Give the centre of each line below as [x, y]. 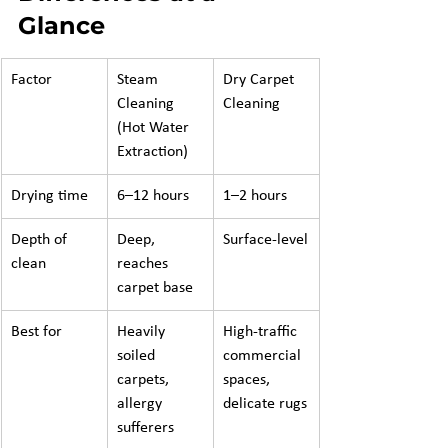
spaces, [248, 380]
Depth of [41, 240]
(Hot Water [155, 128]
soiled [138, 356]
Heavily [143, 332]
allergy [141, 404]
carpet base [155, 288]
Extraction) [152, 152]
